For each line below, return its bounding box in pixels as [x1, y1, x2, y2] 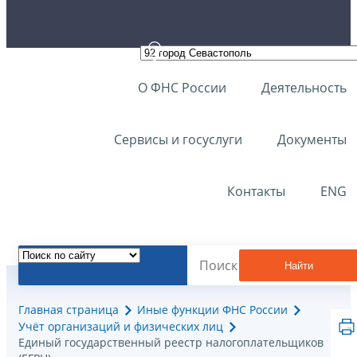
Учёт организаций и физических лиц [18, 319, 223, 335]
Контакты [227, 182, 285, 200]
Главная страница [18, 302, 119, 318]
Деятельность [261, 79, 347, 96]
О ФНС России [138, 79, 226, 96]
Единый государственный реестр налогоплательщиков [18, 335, 324, 351]
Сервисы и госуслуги [114, 131, 242, 148]
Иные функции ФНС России [137, 302, 288, 318]
